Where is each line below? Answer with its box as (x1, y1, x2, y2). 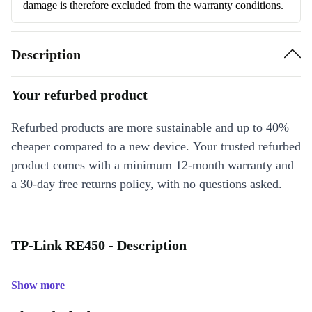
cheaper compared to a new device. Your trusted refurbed (11, 139, 301, 153)
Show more (11, 279, 65, 291)
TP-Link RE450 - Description (11, 237, 187, 253)
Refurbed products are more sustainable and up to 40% (11, 120, 289, 134)
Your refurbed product (11, 87, 148, 102)
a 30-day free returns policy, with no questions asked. (11, 177, 282, 191)
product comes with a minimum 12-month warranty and (11, 158, 294, 172)
